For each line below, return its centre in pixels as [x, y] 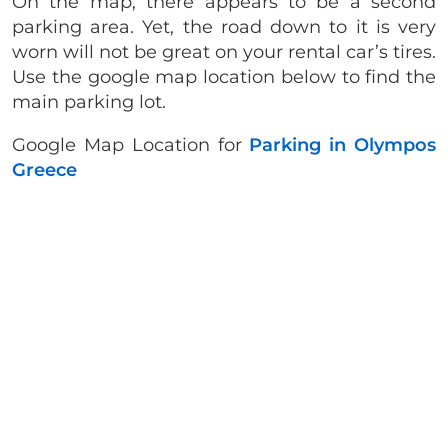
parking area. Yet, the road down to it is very [224, 27]
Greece [44, 170]
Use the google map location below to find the [224, 77]
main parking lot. [91, 102]
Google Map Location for [131, 145]
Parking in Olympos [343, 145]
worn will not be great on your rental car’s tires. [224, 52]
